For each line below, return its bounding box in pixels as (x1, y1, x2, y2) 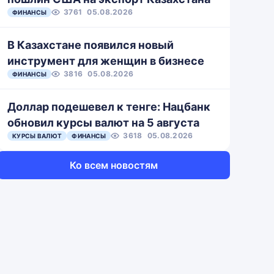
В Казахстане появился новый (7, 39, 174, 51)
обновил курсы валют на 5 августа (7, 116, 199, 129)
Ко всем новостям (70, 159, 158, 171)
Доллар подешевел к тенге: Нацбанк (7, 100, 210, 113)
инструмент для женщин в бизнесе (7, 54, 204, 67)
